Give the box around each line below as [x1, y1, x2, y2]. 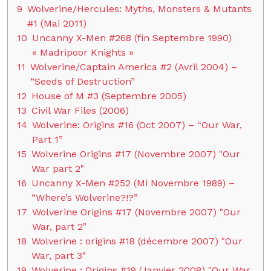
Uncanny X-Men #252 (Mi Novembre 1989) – [31, 177, 235, 189]
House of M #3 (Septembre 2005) [31, 90, 186, 102]
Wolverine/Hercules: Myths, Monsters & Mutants [27, 3, 252, 15]
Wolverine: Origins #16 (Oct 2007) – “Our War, [32, 119, 242, 131]
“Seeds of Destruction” [30, 76, 135, 87]
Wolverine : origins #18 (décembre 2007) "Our [31, 235, 243, 247]
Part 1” [32, 134, 63, 145]
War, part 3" [31, 250, 86, 261]
